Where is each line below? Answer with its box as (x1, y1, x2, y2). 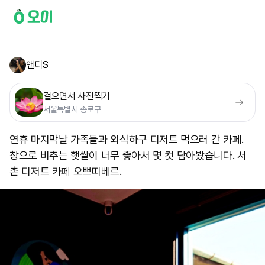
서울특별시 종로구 (43, 105, 101, 114)
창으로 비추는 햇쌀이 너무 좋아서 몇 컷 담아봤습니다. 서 (9, 149, 247, 161)
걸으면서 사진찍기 (43, 91, 111, 102)
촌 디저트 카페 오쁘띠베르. (9, 165, 122, 177)
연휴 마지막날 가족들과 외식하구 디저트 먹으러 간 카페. (9, 133, 244, 146)
